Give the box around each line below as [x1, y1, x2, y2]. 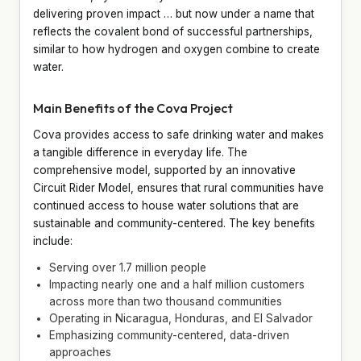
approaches [49, 345, 111, 359]
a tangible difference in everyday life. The [33, 145, 247, 159]
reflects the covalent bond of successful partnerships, [33, 24, 313, 38]
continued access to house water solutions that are [33, 198, 299, 212]
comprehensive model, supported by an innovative [33, 163, 296, 176]
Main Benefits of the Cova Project [33, 99, 233, 116]
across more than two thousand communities [49, 294, 282, 308]
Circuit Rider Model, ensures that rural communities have [33, 180, 324, 194]
